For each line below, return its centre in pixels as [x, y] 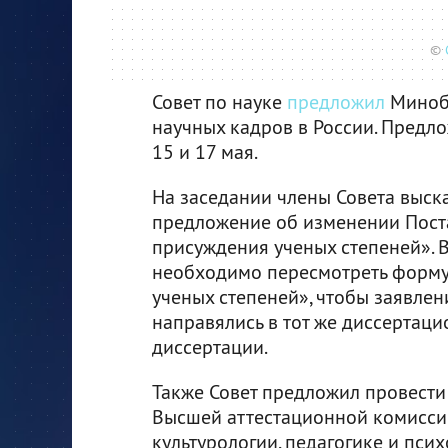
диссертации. [210, 346]
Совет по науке [219, 101]
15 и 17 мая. [205, 151]
